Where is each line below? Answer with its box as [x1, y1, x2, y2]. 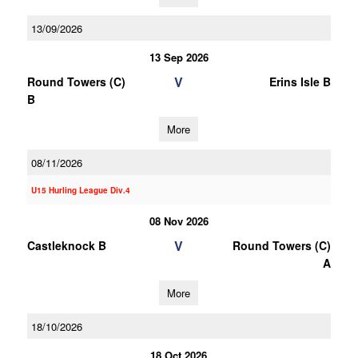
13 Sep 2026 [149, 50, 209, 65]
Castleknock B [26, 237, 106, 253]
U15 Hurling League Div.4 [30, 185, 130, 196]
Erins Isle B [268, 74, 331, 89]
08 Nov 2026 [149, 213, 209, 229]
